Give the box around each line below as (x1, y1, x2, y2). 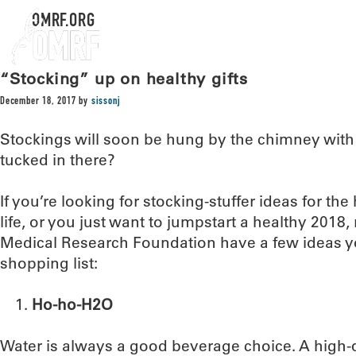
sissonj (91, 96, 121, 107)
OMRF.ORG (32, 13, 95, 32)
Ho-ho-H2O (32, 295, 113, 314)
